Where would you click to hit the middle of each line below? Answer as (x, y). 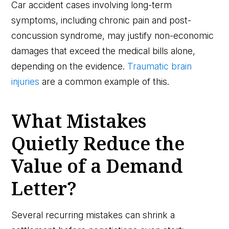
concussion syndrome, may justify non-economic (113, 35)
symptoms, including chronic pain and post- (101, 20)
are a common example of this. (105, 81)
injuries (26, 81)
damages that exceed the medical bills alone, (104, 51)
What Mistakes (79, 121)
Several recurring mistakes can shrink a (93, 215)
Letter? (44, 188)
